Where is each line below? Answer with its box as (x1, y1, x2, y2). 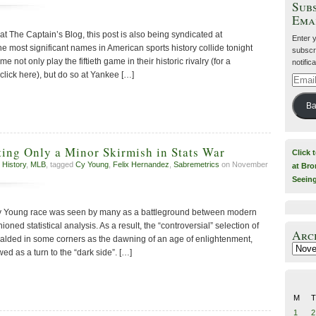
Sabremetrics (174, 160, 219, 169)
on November (219, 160, 268, 169)
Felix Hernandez (113, 160, 169, 169)
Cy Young (75, 160, 109, 169)
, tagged (46, 160, 75, 169)
